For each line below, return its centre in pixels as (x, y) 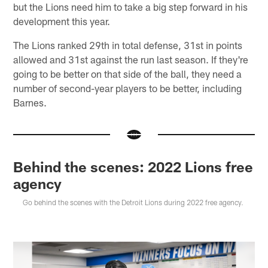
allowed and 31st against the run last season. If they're (131, 59)
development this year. (62, 21)
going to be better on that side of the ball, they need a (128, 73)
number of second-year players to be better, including (128, 88)
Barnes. (30, 102)
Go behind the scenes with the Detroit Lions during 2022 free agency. (133, 202)
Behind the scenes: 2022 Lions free (133, 166)
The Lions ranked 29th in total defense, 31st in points (128, 45)
